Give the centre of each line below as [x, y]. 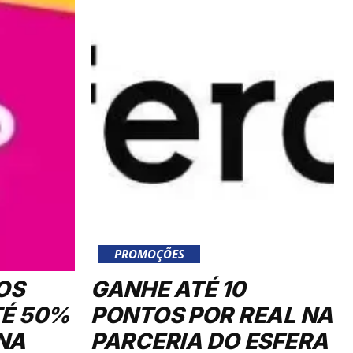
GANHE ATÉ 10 [168, 289]
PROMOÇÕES [149, 253]
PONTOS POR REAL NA [212, 315]
